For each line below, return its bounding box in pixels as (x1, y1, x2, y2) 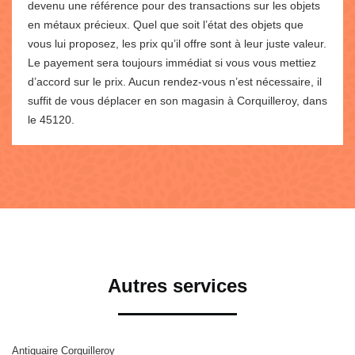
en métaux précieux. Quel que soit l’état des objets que (28, 17, 303, 31)
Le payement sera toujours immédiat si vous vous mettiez (28, 55, 316, 69)
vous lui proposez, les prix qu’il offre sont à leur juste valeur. (28, 36, 326, 50)
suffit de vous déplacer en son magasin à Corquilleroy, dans (28, 94, 327, 107)
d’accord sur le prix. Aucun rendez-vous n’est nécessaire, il (28, 74, 322, 88)
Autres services (108, 274, 247, 296)
